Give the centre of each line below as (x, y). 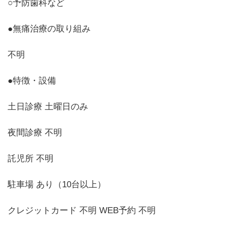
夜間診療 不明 (35, 132)
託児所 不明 (31, 158)
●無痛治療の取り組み (49, 28)
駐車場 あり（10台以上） (57, 184)
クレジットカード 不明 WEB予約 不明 (82, 210)
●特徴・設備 (32, 80)
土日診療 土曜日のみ (48, 106)
